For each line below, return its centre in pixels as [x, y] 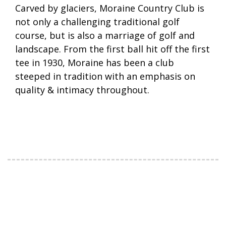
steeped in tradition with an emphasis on [105, 76]
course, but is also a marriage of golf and [105, 36]
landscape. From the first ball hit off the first [112, 49]
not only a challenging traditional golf [97, 22]
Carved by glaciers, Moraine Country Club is [110, 8]
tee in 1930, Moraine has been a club [95, 63]
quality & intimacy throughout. [82, 90]
